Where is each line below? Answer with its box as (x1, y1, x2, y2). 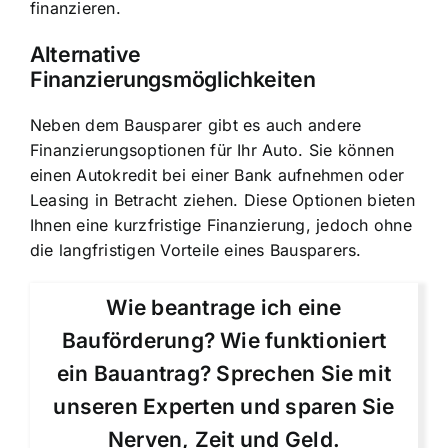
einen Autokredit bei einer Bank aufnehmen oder (30, 165, 405, 186)
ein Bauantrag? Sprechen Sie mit (56, 361, 392, 387)
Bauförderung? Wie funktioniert (61, 328, 387, 354)
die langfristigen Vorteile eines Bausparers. (30, 240, 362, 261)
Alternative (30, 41, 141, 68)
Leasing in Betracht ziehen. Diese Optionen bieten (30, 190, 415, 211)
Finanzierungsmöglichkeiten (30, 66, 316, 93)
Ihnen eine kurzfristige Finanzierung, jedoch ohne (30, 215, 412, 236)
